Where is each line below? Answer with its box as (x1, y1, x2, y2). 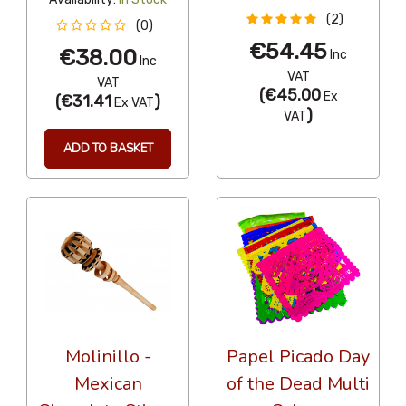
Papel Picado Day (227, 343, 370, 369)
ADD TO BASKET (63, 140, 153, 158)
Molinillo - (64, 343, 151, 369)
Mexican (73, 371, 142, 396)
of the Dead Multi (227, 371, 370, 396)
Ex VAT (111, 95, 154, 111)
